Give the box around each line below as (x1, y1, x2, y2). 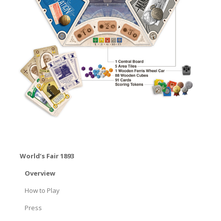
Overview (25, 169, 55, 178)
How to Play (25, 186, 60, 195)
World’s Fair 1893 (19, 151, 74, 161)
